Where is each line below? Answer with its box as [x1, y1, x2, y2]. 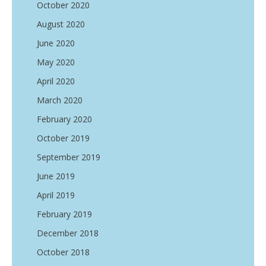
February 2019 [37, 208, 92, 220]
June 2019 [37, 170, 75, 182]
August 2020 [37, 18, 85, 30]
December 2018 [37, 227, 99, 239]
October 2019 [37, 132, 90, 144]
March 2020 [37, 94, 83, 106]
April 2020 [37, 75, 75, 87]
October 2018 [37, 246, 90, 258]
